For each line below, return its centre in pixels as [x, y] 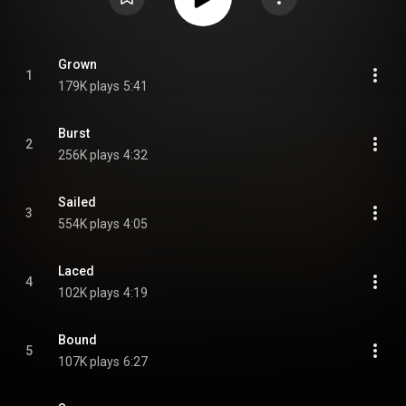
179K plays [89, 86]
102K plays [89, 293]
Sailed [77, 202]
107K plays [89, 362]
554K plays [89, 224]
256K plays [89, 155]
